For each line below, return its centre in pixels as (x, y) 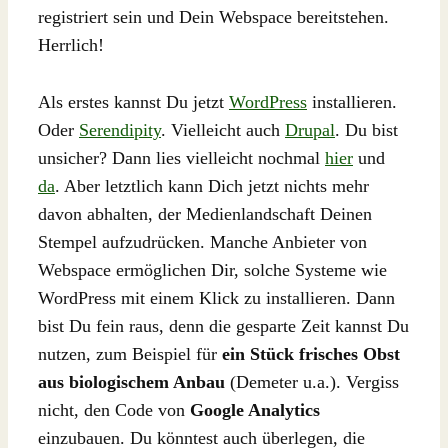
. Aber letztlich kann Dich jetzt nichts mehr (212, 185)
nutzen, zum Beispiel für (130, 353)
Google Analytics (255, 409)
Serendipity (120, 129)
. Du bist (366, 129)
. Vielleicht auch (223, 129)
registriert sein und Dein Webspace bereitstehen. (213, 16)
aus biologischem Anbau (131, 381)
